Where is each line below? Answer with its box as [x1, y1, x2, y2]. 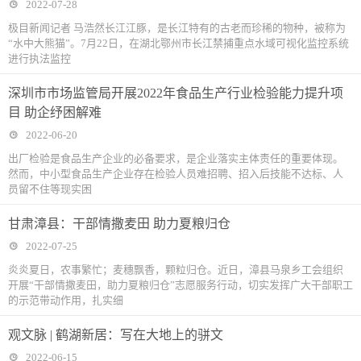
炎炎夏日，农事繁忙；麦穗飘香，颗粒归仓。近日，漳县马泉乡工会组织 [8, 263, 343, 276]
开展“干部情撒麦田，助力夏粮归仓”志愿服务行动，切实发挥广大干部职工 [8, 279, 353, 292]
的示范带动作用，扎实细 [8, 294, 123, 307]
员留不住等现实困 [8, 183, 92, 196]
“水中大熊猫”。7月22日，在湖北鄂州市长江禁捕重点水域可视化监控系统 [8, 37, 349, 50]
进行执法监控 [8, 52, 71, 65]
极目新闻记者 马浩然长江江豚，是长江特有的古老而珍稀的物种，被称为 [8, 22, 346, 35]
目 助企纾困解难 [8, 106, 102, 120]
